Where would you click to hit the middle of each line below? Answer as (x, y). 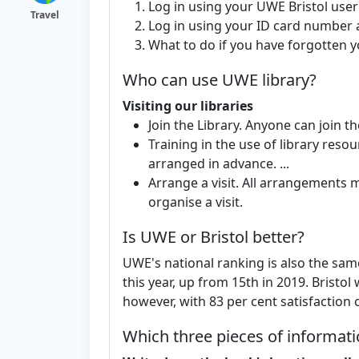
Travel (45, 15)
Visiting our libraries (188, 105)
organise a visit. (196, 202)
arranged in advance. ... (219, 163)
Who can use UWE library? (220, 79)
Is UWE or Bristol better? (214, 236)
